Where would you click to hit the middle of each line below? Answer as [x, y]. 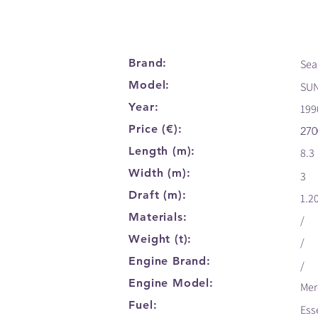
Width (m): [160, 173]
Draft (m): [158, 195]
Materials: [158, 217]
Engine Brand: [170, 261]
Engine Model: [171, 283]
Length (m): [162, 151]
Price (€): [155, 129]
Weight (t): [160, 239]
